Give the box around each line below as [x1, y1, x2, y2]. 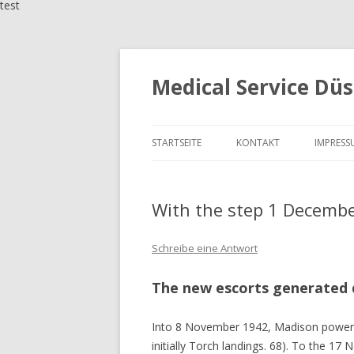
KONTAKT [236, 136, 280, 149]
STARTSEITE [152, 136, 201, 149]
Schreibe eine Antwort [152, 241, 258, 255]
